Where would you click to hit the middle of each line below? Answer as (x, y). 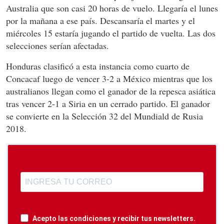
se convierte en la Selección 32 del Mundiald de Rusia (104, 116)
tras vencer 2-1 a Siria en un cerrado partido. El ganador (108, 103)
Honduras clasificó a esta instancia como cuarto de (98, 66)
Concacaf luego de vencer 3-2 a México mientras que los (109, 78)
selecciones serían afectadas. (57, 45)
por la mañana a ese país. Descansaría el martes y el (100, 20)
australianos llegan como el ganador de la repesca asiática (111, 91)
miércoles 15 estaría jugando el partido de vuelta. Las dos (111, 33)
